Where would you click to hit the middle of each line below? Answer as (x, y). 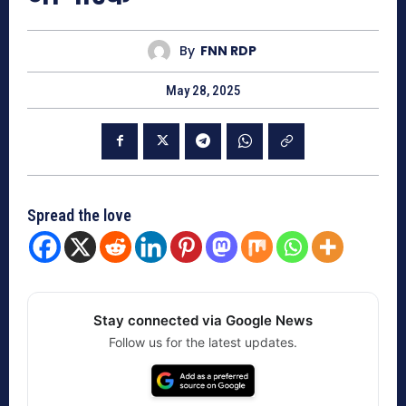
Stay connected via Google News (203, 320)
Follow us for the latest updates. (203, 342)
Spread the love (79, 215)
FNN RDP (228, 51)
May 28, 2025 (203, 90)
